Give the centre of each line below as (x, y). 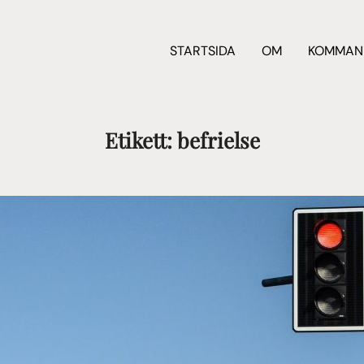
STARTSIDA (203, 50)
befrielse (218, 141)
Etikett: (141, 141)
